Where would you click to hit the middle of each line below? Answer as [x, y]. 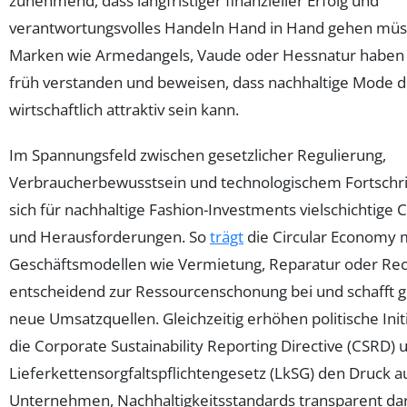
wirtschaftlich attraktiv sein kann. [124, 110]
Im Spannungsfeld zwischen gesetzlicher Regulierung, [198, 155]
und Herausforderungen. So [109, 237]
